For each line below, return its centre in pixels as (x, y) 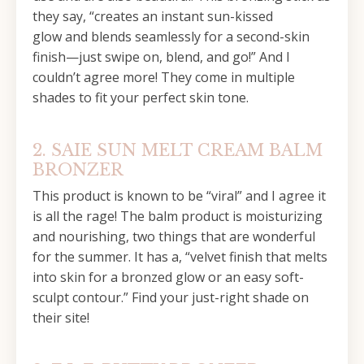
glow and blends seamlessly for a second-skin (171, 37)
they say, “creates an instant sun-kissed (153, 16)
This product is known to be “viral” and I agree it (179, 196)
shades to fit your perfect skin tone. (141, 97)
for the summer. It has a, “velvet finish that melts (180, 257)
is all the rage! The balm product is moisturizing (178, 216)
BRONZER (78, 170)
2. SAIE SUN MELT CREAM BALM (178, 150)
